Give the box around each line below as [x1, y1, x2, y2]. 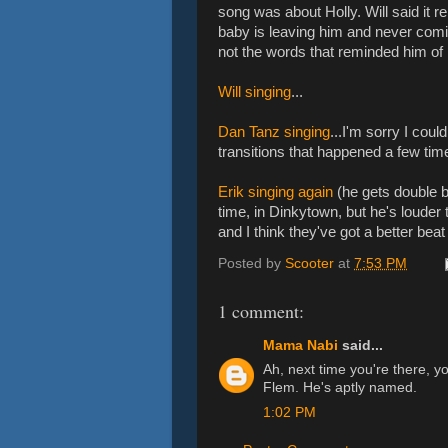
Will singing [218, 83, 291, 100]
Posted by [218, 256, 285, 272]
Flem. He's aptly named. [263, 380, 417, 396]
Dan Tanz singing [218, 123, 330, 140]
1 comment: [218, 299, 304, 323]
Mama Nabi [263, 337, 338, 353]
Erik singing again [218, 183, 333, 200]
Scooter [285, 256, 334, 272]
